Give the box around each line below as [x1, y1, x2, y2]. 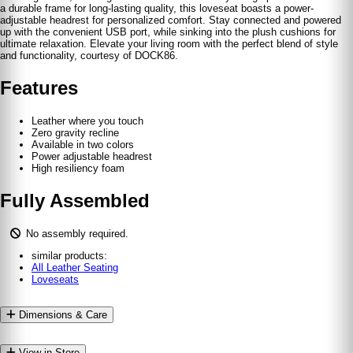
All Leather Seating [32, 261, 118, 273]
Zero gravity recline [32, 126, 119, 139]
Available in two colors [32, 138, 134, 150]
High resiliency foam [32, 162, 124, 174]
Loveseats [32, 273, 79, 285]
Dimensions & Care [16, 308, 107, 321]
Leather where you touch [32, 114, 143, 127]
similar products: [32, 249, 107, 262]
